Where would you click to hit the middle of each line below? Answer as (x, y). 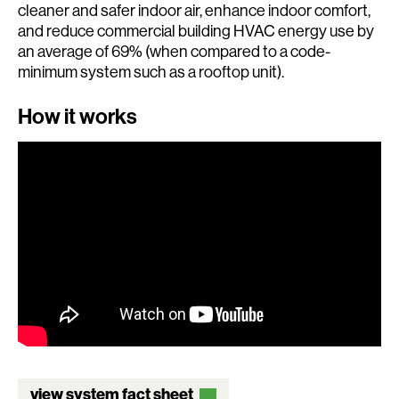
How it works (77, 117)
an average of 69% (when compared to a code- (174, 52)
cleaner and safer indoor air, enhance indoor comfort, (194, 11)
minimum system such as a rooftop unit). (151, 72)
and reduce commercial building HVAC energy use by (196, 31)
